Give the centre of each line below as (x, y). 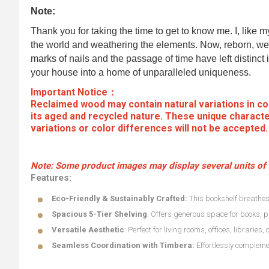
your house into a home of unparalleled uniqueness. (141, 72)
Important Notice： (74, 92)
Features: (51, 178)
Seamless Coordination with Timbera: (123, 245)
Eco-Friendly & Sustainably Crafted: (119, 198)
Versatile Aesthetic (88, 230)
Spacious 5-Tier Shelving (99, 214)
